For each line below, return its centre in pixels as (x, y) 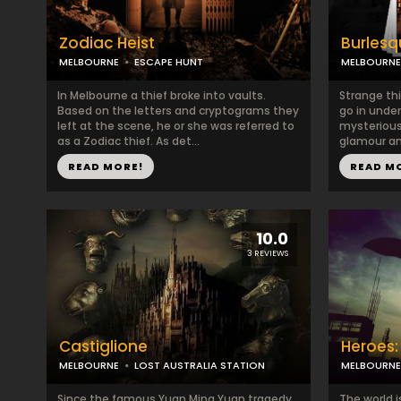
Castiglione (103, 346)
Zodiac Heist (107, 43)
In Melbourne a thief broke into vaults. (162, 95)
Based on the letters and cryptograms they (178, 111)
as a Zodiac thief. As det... (128, 141)
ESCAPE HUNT (169, 62)
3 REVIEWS (268, 253)
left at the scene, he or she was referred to (176, 126)
